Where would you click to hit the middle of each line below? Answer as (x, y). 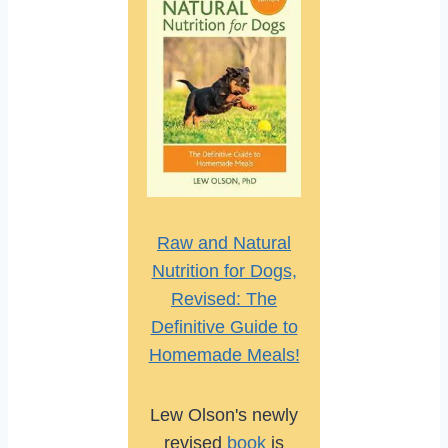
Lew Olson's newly (224, 415)
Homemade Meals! (224, 355)
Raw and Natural (224, 243)
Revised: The (224, 299)
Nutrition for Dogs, (224, 271)
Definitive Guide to (224, 327)
